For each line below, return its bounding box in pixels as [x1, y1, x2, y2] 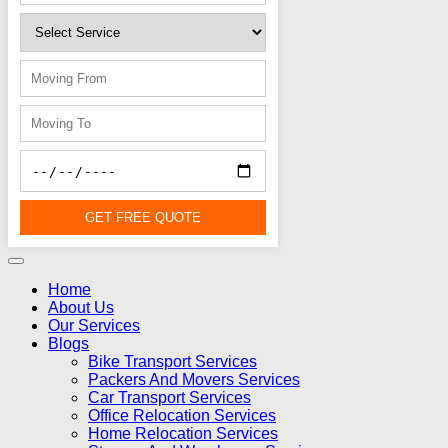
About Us [48, 299, 114, 317]
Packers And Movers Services [88, 371, 300, 389]
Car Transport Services [88, 389, 251, 407]
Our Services [48, 317, 140, 335]
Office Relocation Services [88, 407, 276, 425]
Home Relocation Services [88, 425, 278, 443]
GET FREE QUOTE [85, 210, 201, 226]
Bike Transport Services [88, 353, 257, 371]
